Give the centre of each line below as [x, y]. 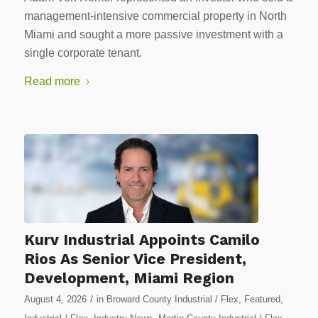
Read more [52, 81]
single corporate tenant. [83, 53]
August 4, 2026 [55, 300]
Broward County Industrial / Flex [172, 300]
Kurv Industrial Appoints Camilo [142, 240]
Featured [262, 300]
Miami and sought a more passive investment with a [153, 35]
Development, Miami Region [129, 278]
